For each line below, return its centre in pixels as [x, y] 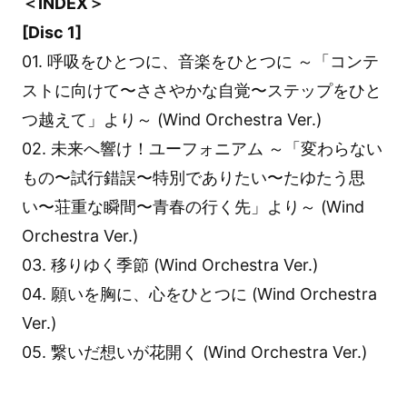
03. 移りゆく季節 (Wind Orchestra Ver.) [169, 265]
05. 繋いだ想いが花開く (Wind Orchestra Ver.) [194, 352]
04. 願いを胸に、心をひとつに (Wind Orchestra [199, 294]
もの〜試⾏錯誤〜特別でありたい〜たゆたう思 [193, 178]
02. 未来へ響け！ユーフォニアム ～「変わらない [202, 149]
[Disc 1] [51, 33]
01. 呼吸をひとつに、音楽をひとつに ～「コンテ [200, 62]
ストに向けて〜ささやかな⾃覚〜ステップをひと [201, 91]
